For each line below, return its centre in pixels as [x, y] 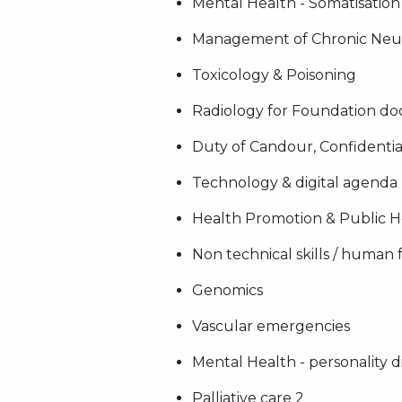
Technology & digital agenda [295, 183]
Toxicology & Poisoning [274, 75]
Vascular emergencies [271, 326]
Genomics [227, 290]
